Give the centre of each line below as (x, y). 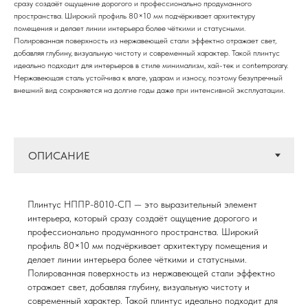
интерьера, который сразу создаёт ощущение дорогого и (142, 218)
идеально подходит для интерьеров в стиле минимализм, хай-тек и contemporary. (151, 65)
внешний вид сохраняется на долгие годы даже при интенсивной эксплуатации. (149, 90)
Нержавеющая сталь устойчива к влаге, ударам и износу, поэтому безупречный (148, 78)
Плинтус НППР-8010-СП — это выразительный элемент (142, 204)
